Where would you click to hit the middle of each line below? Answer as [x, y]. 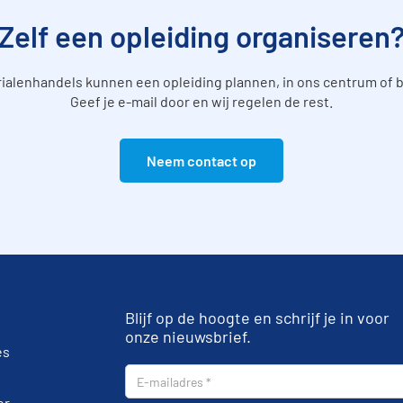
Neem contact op [201, 161]
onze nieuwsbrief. [188, 336]
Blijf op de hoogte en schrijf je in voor [258, 318]
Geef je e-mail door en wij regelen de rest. [201, 101]
